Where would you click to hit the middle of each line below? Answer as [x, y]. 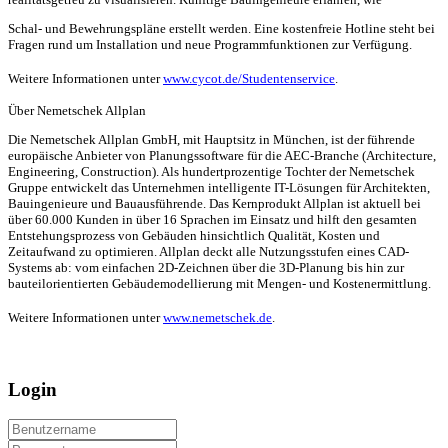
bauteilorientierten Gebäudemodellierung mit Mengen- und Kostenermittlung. [219, 283]
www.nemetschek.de [217, 317]
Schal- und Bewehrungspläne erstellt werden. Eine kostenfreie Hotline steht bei [221, 28]
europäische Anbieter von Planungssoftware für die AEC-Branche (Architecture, [222, 155]
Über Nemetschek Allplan [77, 110]
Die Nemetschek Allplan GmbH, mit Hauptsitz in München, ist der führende [211, 139]
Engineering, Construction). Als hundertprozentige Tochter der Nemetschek [211, 171]
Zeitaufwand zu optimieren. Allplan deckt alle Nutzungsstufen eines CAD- [208, 251]
